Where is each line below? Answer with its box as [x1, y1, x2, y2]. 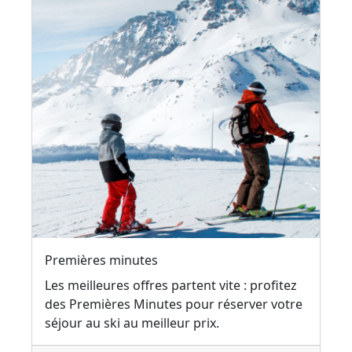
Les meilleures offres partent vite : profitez [45, 276, 297, 294]
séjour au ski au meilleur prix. [45, 313, 219, 332]
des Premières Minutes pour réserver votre [45, 295, 302, 313]
